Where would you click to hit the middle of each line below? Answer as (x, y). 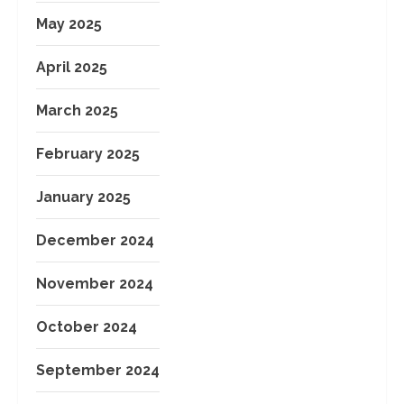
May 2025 (69, 23)
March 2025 (77, 110)
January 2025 (83, 197)
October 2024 (87, 326)
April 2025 (72, 67)
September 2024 (98, 370)
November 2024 (95, 283)
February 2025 (88, 153)
